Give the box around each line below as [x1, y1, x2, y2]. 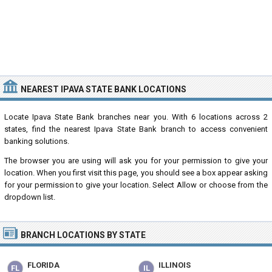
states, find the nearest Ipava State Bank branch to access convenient [4, 124, 268, 134]
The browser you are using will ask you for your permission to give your [4, 156, 268, 165]
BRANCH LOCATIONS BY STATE [21, 230, 146, 240]
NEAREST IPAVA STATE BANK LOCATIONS [21, 84, 186, 94]
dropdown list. [4, 192, 55, 202]
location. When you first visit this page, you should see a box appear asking [4, 168, 268, 177]
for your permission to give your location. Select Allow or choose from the [4, 180, 268, 189]
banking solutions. [4, 137, 69, 146]
